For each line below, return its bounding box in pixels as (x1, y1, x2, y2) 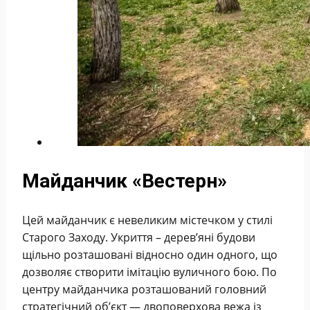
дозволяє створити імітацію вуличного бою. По (22, 264, 277, 280)
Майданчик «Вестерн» (22, 169, 227, 192)
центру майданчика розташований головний (22, 282, 266, 298)
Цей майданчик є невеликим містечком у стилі (22, 212, 273, 228)
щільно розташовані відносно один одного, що (22, 247, 277, 263)
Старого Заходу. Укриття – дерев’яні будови (22, 230, 255, 246)
